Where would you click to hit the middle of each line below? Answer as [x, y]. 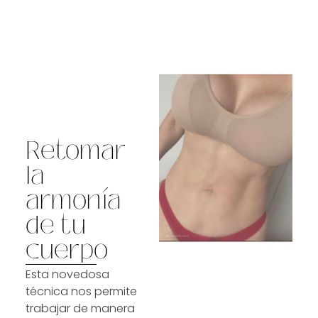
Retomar [76, 150]
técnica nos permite [81, 291]
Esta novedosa [67, 274]
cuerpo [66, 250]
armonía [73, 200]
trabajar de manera [80, 308]
